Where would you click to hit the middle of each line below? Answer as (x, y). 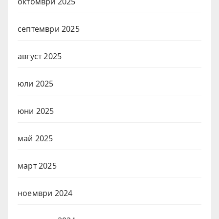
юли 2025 (36, 84)
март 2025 (37, 166)
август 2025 (40, 56)
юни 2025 (36, 111)
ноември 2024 (45, 193)
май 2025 (35, 139)
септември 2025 (49, 29)
